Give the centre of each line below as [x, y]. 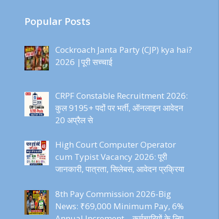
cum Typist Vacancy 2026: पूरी [111, 157]
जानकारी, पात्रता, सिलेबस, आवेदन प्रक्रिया [120, 169]
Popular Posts [57, 22]
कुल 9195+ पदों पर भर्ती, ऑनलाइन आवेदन [119, 108]
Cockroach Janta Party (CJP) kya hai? [123, 50]
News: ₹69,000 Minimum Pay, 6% [119, 206]
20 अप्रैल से [74, 120]
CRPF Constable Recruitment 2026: [121, 95]
